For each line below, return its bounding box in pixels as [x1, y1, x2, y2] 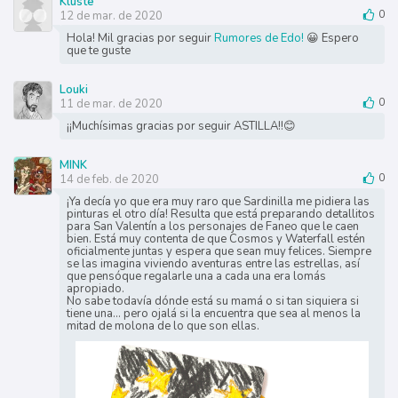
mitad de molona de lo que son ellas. [66, 317, 259, 334]
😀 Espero [306, 29, 359, 46]
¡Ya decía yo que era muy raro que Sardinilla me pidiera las [66, 193, 370, 210]
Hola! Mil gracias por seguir [66, 29, 214, 46]
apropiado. [66, 280, 124, 297]
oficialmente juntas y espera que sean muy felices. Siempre [66, 243, 371, 259]
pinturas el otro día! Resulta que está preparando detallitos [66, 205, 375, 222]
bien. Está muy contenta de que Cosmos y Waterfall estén [66, 230, 365, 247]
